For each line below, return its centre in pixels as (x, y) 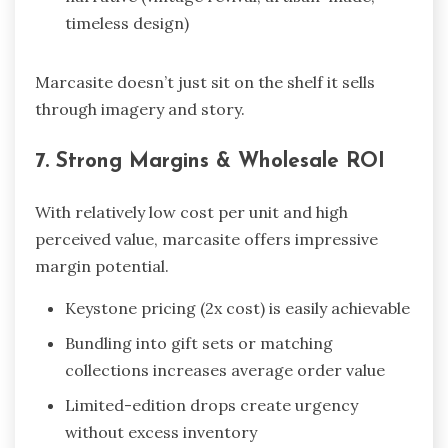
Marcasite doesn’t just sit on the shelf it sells (205, 81)
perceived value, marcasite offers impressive (206, 239)
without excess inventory (161, 432)
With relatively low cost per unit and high (191, 212)
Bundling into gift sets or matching (199, 343)
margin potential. (102, 266)
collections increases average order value (225, 370)
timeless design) (127, 22)
